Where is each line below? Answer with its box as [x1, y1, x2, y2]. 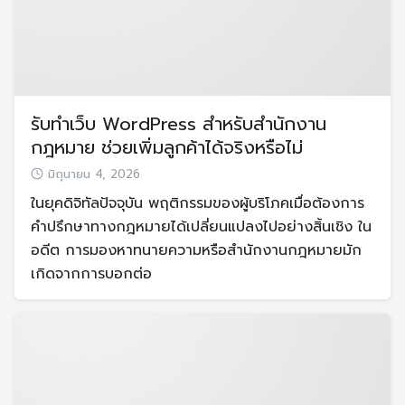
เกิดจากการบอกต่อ [31, 262, 152, 285]
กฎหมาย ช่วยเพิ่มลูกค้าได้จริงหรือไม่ [31, 133, 303, 161]
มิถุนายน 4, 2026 [48, 165, 140, 184]
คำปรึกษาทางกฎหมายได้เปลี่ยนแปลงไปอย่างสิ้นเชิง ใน [31, 215, 372, 238]
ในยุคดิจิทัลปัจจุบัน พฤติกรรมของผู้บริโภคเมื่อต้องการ [31, 192, 364, 214]
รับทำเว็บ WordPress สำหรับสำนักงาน [31, 109, 326, 137]
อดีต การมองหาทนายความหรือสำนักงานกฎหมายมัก [31, 239, 362, 261]
